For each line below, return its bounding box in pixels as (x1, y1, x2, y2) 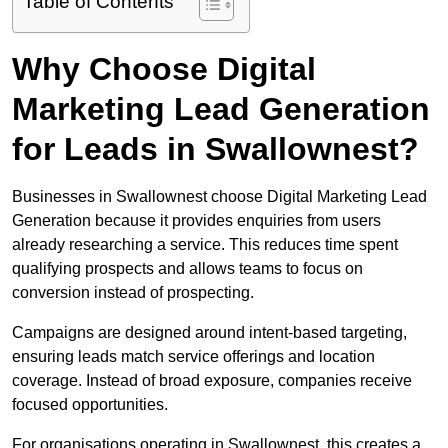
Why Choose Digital (12, 51, 316, 88)
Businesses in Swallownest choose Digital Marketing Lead (12, 188, 427, 206)
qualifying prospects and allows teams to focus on (12, 260, 363, 278)
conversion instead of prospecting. (12, 284, 254, 302)
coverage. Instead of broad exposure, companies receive (12, 372, 412, 390)
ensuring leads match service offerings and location (12, 348, 375, 366)
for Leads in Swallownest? (12, 131, 419, 168)
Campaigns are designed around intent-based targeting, (12, 324, 407, 342)
